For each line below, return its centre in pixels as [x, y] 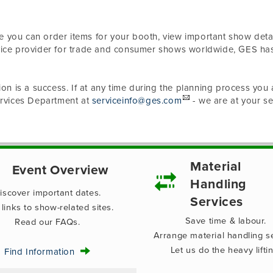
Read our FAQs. [48, 222]
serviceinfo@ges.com [137, 101]
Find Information [42, 252]
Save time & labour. [225, 221]
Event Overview [60, 170]
